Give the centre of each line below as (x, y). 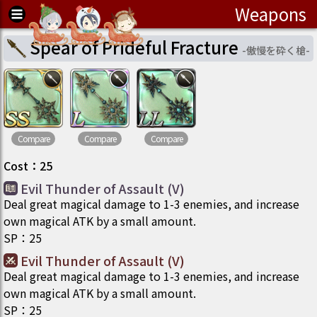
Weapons (271, 14)
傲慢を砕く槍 (276, 50)
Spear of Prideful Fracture (134, 47)
